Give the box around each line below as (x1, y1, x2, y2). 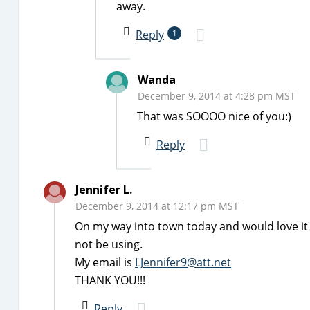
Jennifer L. (75, 182, 132, 197)
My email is (75, 255, 135, 270)
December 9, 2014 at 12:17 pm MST (75, 199, 239, 212)
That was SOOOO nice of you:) (137, 109, 291, 124)
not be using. (75, 237, 143, 252)
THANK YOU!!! (75, 273, 145, 288)
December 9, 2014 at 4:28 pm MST (138, 89, 295, 102)
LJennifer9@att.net (135, 255, 231, 270)
